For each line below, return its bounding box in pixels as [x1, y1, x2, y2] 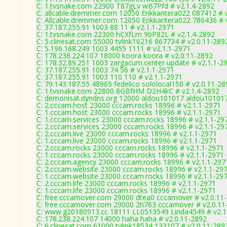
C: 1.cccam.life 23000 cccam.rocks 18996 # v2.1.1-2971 [36, 185, 216, 195]
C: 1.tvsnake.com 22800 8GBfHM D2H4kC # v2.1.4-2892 [36, 86, 219, 96]
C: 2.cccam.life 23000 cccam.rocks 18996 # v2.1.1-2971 [36, 178, 216, 188]
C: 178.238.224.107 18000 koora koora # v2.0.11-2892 [36, 51, 213, 60]
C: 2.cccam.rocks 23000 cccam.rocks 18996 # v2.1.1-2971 [36, 143, 224, 153]
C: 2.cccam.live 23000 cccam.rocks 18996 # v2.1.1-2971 [36, 129, 217, 138]
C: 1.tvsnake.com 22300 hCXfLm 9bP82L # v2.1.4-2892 [36, 29, 215, 39]
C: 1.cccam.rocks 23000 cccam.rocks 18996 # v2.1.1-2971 [36, 150, 224, 160]
